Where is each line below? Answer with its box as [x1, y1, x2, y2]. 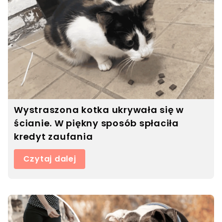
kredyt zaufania [14, 130, 93, 143]
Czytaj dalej [23, 153, 76, 165]
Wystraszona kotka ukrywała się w [14, 103, 184, 116]
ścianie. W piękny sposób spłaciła [14, 116, 179, 129]
